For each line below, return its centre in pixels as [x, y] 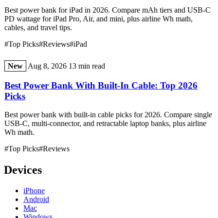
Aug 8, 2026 [47, 66]
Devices [23, 170]
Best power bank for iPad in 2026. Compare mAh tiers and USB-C [108, 10]
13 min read [87, 66]
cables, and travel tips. [38, 27]
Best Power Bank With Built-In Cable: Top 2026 [101, 85]
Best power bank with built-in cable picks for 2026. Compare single [108, 115]
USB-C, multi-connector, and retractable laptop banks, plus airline [105, 124]
